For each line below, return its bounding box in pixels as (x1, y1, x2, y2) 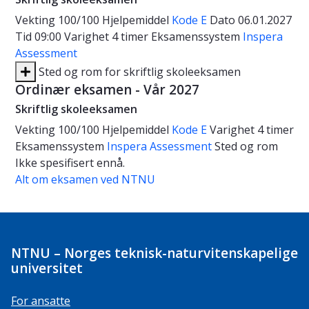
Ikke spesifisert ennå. (15, 155, 125, 171)
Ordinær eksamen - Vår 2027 (15, 81, 199, 99)
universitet (11, 259, 83, 278)
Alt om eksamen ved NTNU (15, 172, 155, 188)
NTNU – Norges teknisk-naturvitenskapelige (11, 244, 298, 263)
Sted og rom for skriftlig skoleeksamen (36, 64, 241, 80)
